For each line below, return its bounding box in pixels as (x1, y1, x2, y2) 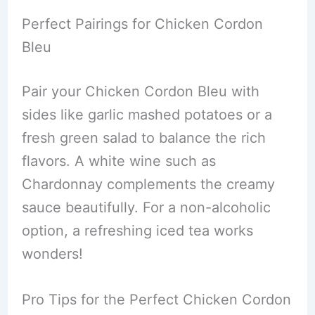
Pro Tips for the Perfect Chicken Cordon (21, 291, 291, 308)
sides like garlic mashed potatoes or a (21, 106, 272, 123)
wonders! (21, 245, 83, 262)
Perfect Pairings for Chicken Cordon (21, 15, 263, 32)
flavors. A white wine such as (21, 153, 216, 169)
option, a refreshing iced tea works (21, 222, 253, 239)
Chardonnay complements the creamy (21, 176, 275, 193)
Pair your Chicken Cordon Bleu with (21, 83, 259, 100)
